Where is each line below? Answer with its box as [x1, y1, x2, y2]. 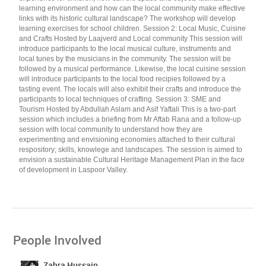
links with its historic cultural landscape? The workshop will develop [19, 15, 236, 22]
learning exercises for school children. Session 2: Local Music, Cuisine [19, 25, 246, 32]
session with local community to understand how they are [19, 126, 203, 133]
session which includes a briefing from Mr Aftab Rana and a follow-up [19, 116, 242, 123]
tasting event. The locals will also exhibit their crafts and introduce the [19, 85, 242, 93]
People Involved [13, 235, 102, 248]
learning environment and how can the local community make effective [19, 5, 246, 12]
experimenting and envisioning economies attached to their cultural [19, 136, 236, 143]
